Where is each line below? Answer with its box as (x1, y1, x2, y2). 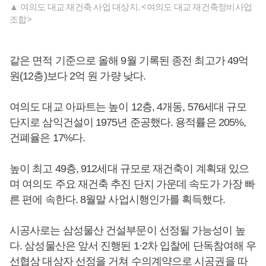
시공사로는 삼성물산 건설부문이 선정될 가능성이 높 (9, 224, 245, 236)
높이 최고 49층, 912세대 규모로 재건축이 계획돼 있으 (9, 163, 249, 175)
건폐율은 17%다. (9, 132, 85, 144)
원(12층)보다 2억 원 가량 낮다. (9, 70, 146, 82)
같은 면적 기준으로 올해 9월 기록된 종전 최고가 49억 (9, 55, 249, 66)
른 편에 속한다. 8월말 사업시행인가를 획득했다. (9, 194, 225, 205)
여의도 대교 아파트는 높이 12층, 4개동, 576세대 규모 (9, 101, 247, 113)
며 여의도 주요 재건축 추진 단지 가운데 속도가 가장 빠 (9, 178, 255, 190)
